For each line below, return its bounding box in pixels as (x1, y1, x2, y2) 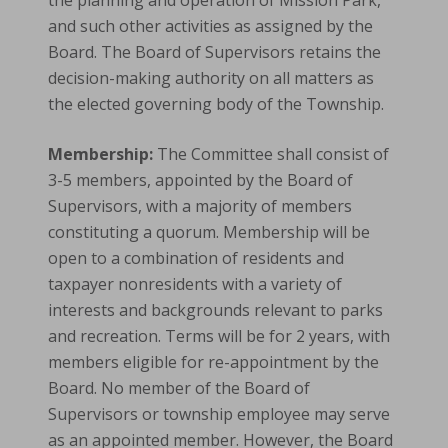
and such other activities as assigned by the (48, 15, 373, 37)
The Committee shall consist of (153, 143, 389, 165)
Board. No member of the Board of (48, 377, 310, 399)
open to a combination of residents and (48, 247, 344, 269)
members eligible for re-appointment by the (48, 351, 379, 373)
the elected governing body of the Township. (48, 93, 384, 115)
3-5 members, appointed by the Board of (48, 169, 353, 191)
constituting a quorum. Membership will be (48, 221, 370, 243)
